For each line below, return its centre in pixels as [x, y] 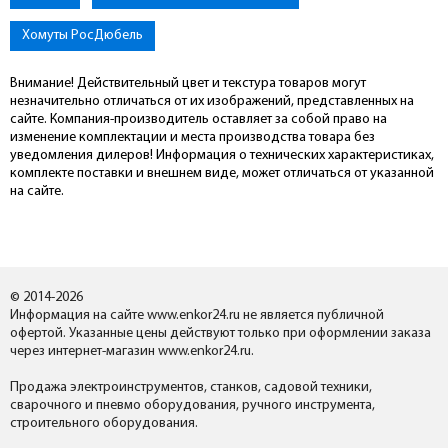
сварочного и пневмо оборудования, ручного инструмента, [192, 405]
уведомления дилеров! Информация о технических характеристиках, [222, 155]
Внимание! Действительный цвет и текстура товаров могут [188, 83]
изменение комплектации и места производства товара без [192, 137]
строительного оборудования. [104, 423]
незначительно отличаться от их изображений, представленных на [212, 101]
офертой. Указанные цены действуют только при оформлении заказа [220, 333]
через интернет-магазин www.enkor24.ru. [132, 351]
